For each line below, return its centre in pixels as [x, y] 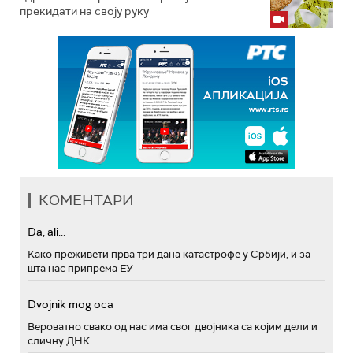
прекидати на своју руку [84, 11]
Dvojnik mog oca [71, 304]
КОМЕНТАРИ [86, 200]
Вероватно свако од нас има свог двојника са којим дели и [173, 326]
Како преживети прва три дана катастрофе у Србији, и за [169, 254]
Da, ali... [46, 231]
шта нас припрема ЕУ [80, 268]
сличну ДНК [59, 340]
